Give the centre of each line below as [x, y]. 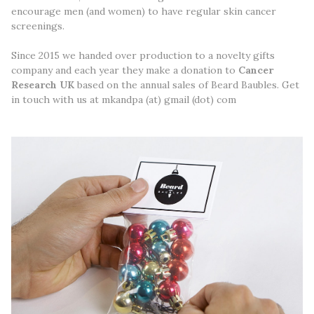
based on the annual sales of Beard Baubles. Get [187, 84]
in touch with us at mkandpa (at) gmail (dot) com [124, 99]
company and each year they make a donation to [125, 70]
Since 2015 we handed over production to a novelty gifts [143, 55]
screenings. [39, 26]
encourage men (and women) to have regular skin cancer [144, 11]
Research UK [43, 84]
